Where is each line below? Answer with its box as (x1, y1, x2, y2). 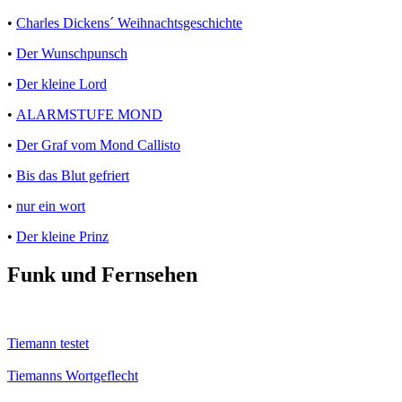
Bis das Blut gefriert (16, 168, 129, 184)
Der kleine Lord (16, 76, 107, 92)
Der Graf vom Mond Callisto (16, 137, 180, 153)
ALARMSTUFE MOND (16, 107, 162, 123)
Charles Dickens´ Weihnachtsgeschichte (16, 15, 242, 31)
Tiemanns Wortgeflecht (7, 368, 138, 384)
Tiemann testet (7, 336, 89, 352)
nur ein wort (16, 198, 85, 214)
